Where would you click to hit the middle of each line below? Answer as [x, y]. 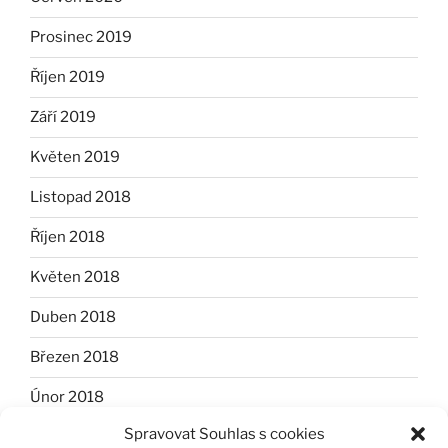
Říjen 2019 [67, 77]
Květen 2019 [75, 157]
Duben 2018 [73, 317]
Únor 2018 [67, 397]
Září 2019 [63, 117]
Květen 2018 [75, 277]
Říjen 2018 [67, 237]
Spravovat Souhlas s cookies [224, 434]
